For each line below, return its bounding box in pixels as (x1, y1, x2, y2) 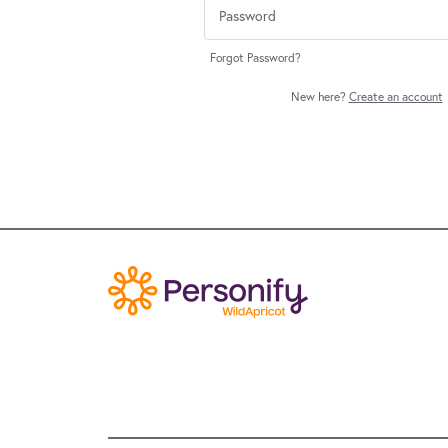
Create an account (348, 88, 443, 104)
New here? (290, 88, 349, 104)
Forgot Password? (210, 49, 301, 65)
